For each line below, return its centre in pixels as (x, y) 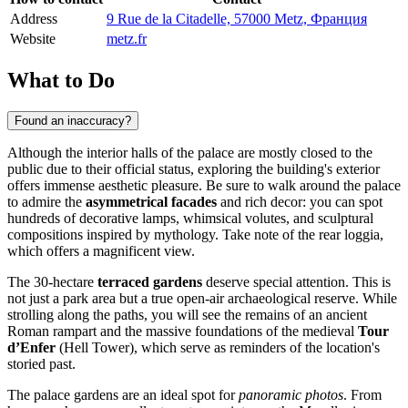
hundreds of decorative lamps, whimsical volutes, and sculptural (190, 218)
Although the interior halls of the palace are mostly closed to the (190, 152)
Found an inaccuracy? (73, 120)
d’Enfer (31, 347)
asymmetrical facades (151, 201)
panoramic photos (291, 394)
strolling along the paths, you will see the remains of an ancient (187, 314)
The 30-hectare (52, 281)
